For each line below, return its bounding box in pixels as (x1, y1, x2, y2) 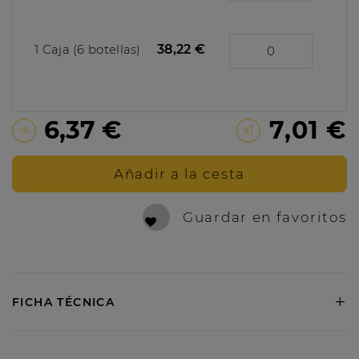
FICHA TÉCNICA (12, 294, 115, 309)
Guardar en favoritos (183, 208, 347, 225)
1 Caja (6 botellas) (34, 41, 141, 57)
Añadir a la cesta (114, 165, 245, 182)
